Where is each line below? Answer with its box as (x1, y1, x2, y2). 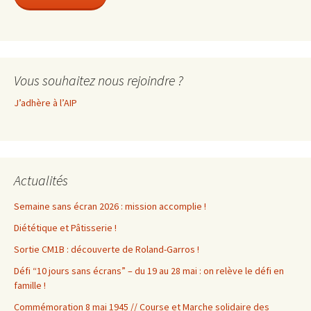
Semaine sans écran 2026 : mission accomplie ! (14, 200, 206, 213)
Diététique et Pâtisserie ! (14, 221, 117, 235)
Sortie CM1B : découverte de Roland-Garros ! (14, 243, 199, 256)
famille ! (14, 279, 46, 292)
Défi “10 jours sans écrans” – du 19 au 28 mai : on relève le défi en (14, 264, 284, 278)
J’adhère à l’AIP (14, 96, 77, 110)
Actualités (14, 171, 68, 190)
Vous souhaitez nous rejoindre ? (14, 72, 183, 90)
